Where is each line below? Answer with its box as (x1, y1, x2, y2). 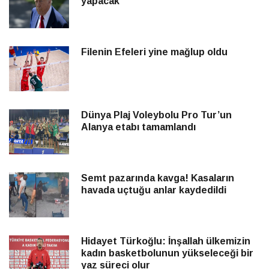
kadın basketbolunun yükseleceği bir (81, 248, 253, 259)
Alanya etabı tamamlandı (81, 122, 196, 133)
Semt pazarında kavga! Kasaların (81, 173, 234, 184)
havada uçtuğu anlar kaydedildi (81, 185, 226, 196)
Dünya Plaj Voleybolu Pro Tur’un (81, 110, 232, 121)
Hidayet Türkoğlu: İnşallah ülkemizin (81, 236, 250, 247)
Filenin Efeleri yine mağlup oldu (81, 47, 228, 58)
